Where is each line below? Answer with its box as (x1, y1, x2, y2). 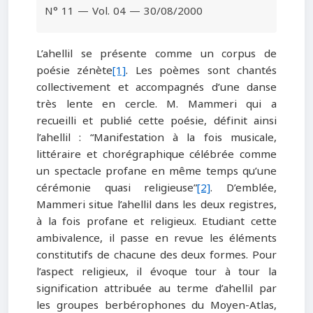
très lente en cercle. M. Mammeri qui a (36, 94, 277, 114)
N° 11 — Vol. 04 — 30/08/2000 (45, 1, 203, 21)
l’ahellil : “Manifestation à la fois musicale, (36, 128, 277, 147)
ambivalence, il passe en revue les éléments (36, 228, 277, 248)
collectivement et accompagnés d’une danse (36, 78, 277, 97)
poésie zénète (36, 61, 113, 80)
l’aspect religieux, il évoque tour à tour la (36, 262, 277, 282)
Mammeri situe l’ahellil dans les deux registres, (36, 195, 277, 214)
